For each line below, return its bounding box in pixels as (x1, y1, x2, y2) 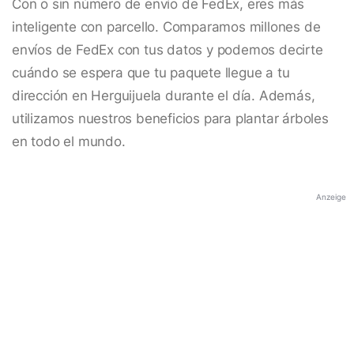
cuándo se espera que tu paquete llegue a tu (12, 65, 290, 81)
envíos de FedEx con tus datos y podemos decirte (12, 42, 323, 58)
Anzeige (316, 192, 346, 202)
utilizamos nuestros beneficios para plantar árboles (12, 111, 329, 127)
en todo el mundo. (12, 134, 126, 150)
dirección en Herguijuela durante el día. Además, (12, 88, 315, 104)
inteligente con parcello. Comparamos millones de (12, 19, 321, 36)
